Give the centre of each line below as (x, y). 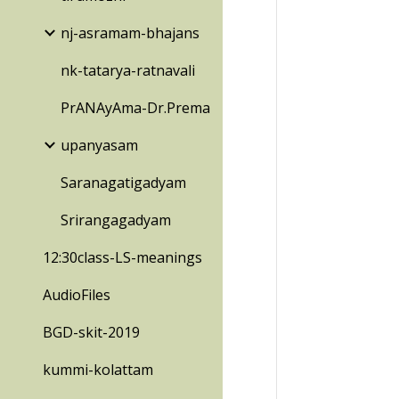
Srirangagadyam (116, 220)
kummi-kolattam (98, 370)
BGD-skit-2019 (91, 332)
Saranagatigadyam (123, 183)
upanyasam (99, 145)
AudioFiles (77, 295)
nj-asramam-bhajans (130, 33)
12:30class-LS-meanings (122, 257)
